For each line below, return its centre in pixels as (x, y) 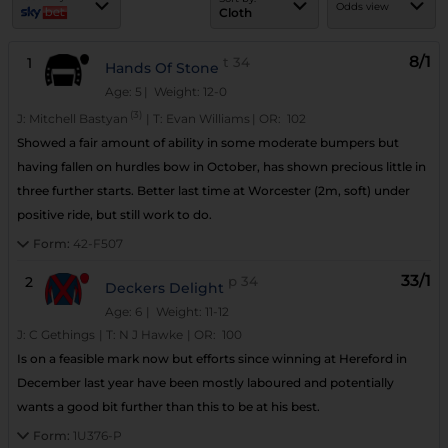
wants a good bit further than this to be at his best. (168, 406)
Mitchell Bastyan (78, 119)
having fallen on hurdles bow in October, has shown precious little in (221, 167)
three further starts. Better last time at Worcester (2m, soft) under (213, 191)
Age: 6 (123, 311)
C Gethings (62, 334)
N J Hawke (151, 334)
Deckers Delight (164, 287)
